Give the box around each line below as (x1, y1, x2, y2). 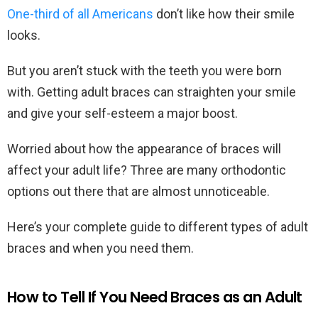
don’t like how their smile (153, 6, 295, 22)
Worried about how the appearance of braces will (7, 141, 281, 157)
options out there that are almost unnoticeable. (7, 184, 273, 199)
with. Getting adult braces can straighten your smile (7, 84, 296, 100)
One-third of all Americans (7, 6, 153, 22)
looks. (7, 28, 43, 43)
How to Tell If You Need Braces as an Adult (7, 287, 306, 308)
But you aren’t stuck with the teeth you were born (7, 63, 282, 79)
